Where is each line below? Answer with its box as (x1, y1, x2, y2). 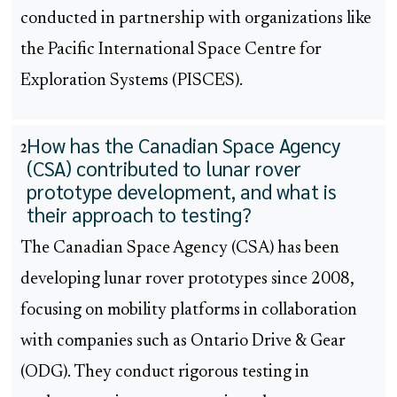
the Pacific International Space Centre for (20, 42, 322, 59)
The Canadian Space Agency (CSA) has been (20, 240, 339, 258)
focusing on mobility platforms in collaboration (20, 302, 357, 320)
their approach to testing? (27, 201, 252, 228)
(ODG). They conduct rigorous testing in (20, 364, 309, 382)
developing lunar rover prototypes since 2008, (20, 271, 354, 289)
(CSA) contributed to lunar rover (27, 155, 301, 182)
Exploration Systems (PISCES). (20, 73, 243, 90)
